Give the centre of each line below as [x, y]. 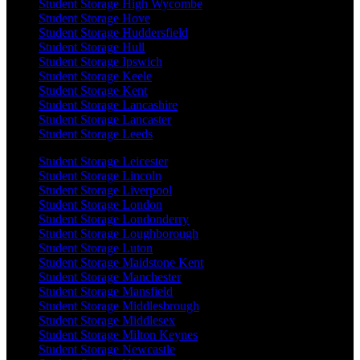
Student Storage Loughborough [119, 233]
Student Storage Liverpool [105, 190]
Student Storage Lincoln [100, 175]
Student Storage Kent [93, 90]
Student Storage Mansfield [106, 291]
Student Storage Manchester [110, 276]
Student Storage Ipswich [100, 61]
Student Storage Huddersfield [113, 32]
